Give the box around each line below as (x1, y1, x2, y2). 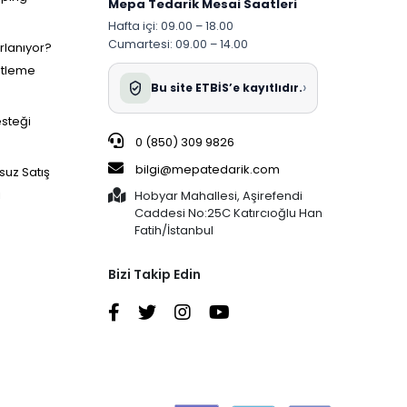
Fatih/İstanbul (134, 222, 214, 239)
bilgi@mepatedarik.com (135, 161, 281, 178)
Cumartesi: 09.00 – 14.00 (108, 36, 249, 52)
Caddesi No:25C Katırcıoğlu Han (134, 204, 323, 222)
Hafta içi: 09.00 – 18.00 (108, 18, 234, 34)
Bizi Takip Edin (108, 265, 202, 283)
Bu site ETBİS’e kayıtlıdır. (151, 80, 303, 95)
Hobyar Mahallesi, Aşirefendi (134, 187, 303, 204)
